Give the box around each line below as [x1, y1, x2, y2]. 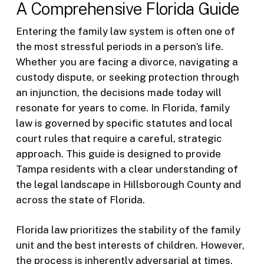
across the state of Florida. [15, 193, 145, 206]
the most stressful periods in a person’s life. [15, 40, 223, 52]
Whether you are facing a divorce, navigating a [15, 55, 238, 68]
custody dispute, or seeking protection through [15, 71, 239, 83]
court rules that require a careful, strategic [15, 132, 222, 144]
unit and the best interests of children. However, [15, 239, 245, 252]
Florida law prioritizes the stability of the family [15, 224, 240, 236]
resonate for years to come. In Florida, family [15, 101, 230, 114]
